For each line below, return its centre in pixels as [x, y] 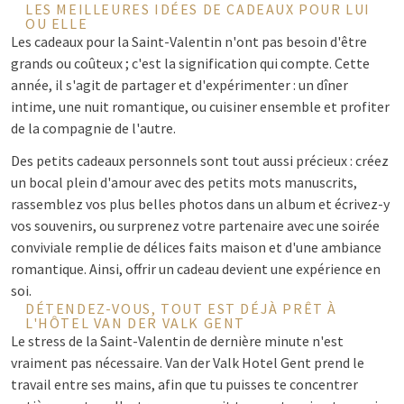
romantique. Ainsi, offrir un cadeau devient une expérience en [196, 269]
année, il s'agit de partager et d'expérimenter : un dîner [179, 85]
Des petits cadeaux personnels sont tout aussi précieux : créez [200, 161]
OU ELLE [57, 23]
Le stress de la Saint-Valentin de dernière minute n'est [177, 341]
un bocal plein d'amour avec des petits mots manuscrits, [184, 182]
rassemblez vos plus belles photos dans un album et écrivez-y [200, 204]
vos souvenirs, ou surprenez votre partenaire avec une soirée [195, 225]
